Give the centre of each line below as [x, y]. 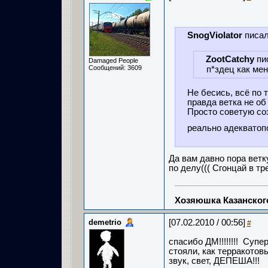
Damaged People [113, 60]
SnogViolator [214, 35]
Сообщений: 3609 [115, 68]
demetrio [105, 222]
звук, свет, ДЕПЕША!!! [214, 261]
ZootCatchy [230, 59]
